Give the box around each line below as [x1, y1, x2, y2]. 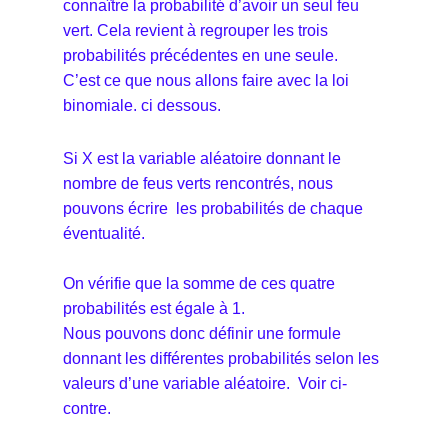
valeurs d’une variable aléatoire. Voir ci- [63, 374, 347, 392]
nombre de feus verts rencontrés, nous [63, 174, 333, 192]
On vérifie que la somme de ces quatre [63, 274, 335, 292]
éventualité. [63, 224, 145, 242]
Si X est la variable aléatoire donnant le [63, 149, 341, 167]
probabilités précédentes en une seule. [63, 46, 338, 64]
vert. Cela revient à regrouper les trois [63, 21, 328, 39]
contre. [63, 399, 111, 417]
